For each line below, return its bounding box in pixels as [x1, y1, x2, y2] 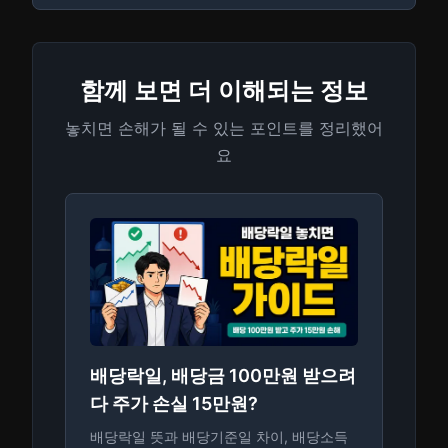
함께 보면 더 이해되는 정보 [80, 76, 368, 105]
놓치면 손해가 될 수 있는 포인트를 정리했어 [65, 118, 383, 138]
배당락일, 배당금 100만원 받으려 [90, 365, 356, 386]
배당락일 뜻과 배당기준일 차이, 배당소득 [90, 428, 348, 445]
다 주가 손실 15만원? [90, 393, 258, 414]
